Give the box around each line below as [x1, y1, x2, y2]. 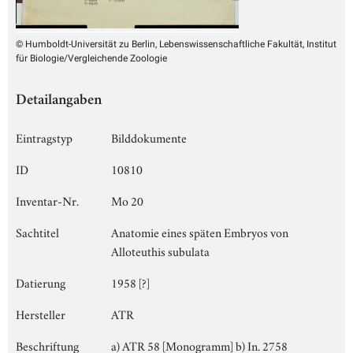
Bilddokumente [111, 128, 187, 146]
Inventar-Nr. [16, 191, 79, 209]
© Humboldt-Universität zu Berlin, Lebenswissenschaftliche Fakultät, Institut [16, 38, 336, 50]
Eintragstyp [16, 128, 72, 146]
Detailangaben [16, 93, 102, 109]
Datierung [16, 273, 65, 291]
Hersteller [16, 304, 65, 322]
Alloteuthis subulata [111, 241, 210, 259]
